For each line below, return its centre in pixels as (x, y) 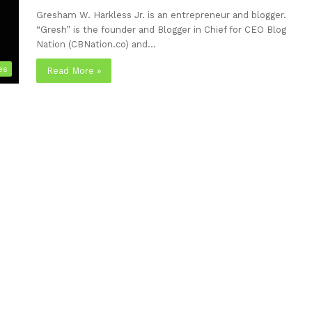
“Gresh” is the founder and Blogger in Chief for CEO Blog (162, 30)
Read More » (74, 71)
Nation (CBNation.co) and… (96, 44)
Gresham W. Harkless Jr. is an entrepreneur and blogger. (162, 15)
